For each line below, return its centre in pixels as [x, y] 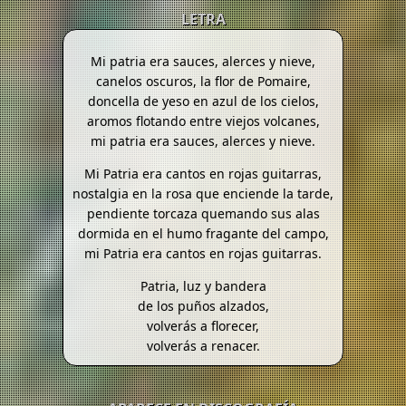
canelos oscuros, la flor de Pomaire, [203, 81]
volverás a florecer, [203, 325]
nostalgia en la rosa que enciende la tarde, [203, 193]
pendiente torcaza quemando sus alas [203, 213]
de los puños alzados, [203, 305]
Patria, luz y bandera [203, 285]
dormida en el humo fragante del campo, [203, 233]
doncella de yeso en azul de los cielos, [203, 101]
